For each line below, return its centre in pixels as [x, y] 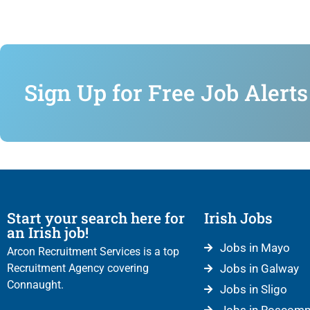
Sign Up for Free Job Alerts [166, 93]
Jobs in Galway [259, 268]
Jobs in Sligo [253, 289]
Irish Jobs [238, 218]
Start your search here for [96, 218]
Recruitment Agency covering [78, 268]
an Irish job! [48, 232]
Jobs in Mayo [255, 247]
